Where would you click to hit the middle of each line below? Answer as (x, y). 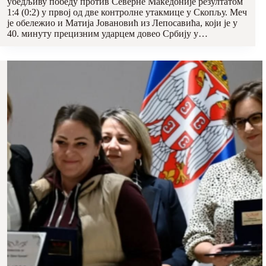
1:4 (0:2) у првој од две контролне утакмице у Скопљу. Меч (127, 12)
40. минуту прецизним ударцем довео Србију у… (107, 34)
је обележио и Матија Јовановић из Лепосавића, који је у (122, 23)
